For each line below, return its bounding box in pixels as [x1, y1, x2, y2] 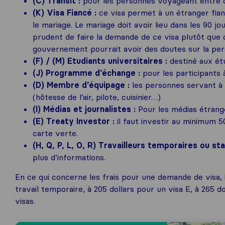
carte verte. [33, 128, 78, 138]
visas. [15, 196, 35, 206]
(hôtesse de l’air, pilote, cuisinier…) [33, 92, 161, 102]
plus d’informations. [33, 152, 105, 162]
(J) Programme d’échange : [33, 68, 143, 78]
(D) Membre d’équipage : [33, 80, 132, 90]
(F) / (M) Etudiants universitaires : [33, 56, 170, 66]
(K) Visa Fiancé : [33, 8, 99, 18]
